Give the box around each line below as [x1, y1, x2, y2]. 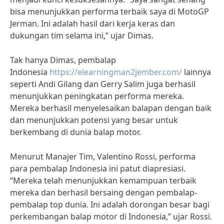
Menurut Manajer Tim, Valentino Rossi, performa [10, 151, 195, 162]
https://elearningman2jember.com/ [49, 66, 182, 77]
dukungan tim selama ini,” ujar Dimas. [10, 30, 153, 41]
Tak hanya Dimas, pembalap [10, 54, 116, 65]
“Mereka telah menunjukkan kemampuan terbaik [10, 175, 196, 186]
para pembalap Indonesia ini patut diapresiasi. [10, 163, 185, 174]
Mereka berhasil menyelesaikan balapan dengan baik [10, 102, 211, 113]
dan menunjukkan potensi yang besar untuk [10, 114, 178, 125]
